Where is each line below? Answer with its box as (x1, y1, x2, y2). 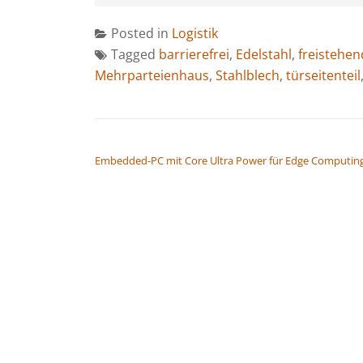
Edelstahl (236, 45, 292, 63)
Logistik (172, 23, 218, 42)
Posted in (111, 23, 172, 42)
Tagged (111, 45, 159, 63)
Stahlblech (216, 66, 280, 84)
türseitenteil (286, 66, 361, 84)
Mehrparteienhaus (95, 66, 209, 84)
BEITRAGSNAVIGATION (94, 130, 248, 150)
